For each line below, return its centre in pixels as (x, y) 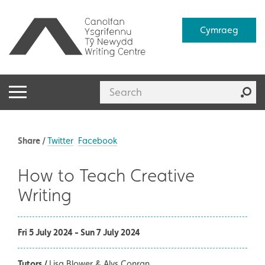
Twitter (60, 140)
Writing (45, 194)
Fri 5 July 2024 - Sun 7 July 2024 (79, 232)
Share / (33, 140)
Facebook (98, 140)
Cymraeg (219, 30)
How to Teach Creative (106, 175)
